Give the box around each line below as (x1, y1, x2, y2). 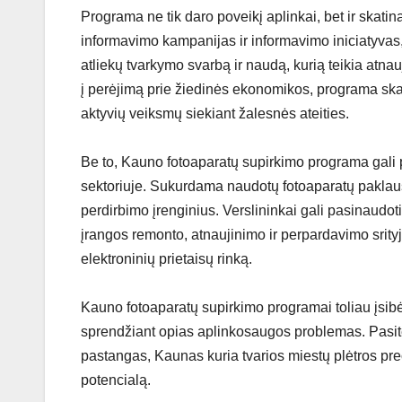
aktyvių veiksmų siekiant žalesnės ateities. (81, 106, 349, 122)
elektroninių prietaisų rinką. (81, 251, 252, 267)
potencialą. (81, 372, 151, 389)
